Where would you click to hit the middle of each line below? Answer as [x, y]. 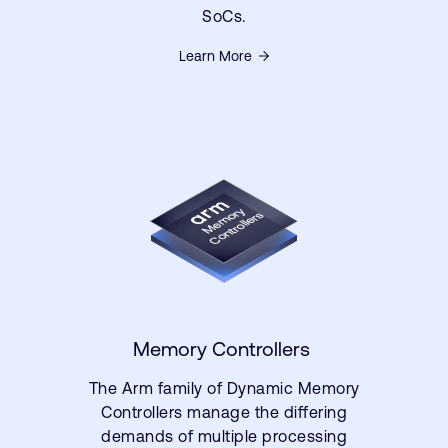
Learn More [215, 56]
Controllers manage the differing [224, 412]
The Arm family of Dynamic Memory [224, 388]
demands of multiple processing [224, 436]
